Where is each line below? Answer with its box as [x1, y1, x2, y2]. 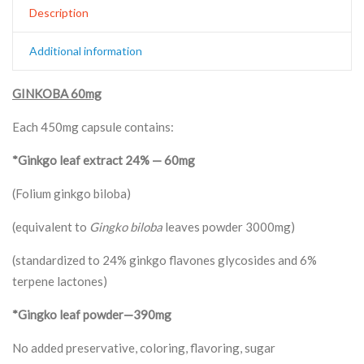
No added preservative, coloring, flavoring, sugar [12, 340, 275, 355]
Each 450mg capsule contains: [12, 119, 174, 134]
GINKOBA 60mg [12, 85, 102, 101]
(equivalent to [12, 219, 89, 234]
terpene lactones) [12, 273, 107, 288]
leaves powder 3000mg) [162, 219, 295, 234]
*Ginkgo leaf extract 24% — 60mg [12, 152, 195, 167]
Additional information [29, 43, 142, 58]
